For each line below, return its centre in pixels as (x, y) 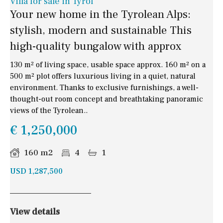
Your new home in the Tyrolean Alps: (100, 15)
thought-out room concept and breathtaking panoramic (107, 99)
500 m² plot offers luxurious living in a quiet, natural (103, 76)
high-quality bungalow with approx (96, 47)
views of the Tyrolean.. (49, 111)
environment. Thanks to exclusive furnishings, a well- (104, 88)
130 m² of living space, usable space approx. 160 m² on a (108, 65)
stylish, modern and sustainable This (101, 31)
